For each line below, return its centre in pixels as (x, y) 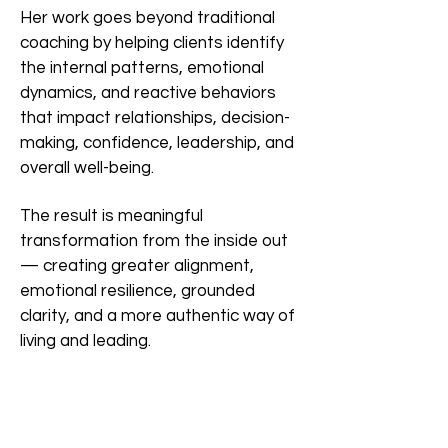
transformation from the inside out (154, 240)
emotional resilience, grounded (137, 290)
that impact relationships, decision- (155, 117)
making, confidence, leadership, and (157, 142)
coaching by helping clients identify (152, 42)
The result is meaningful (111, 215)
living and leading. (85, 340)
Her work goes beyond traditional (147, 17)
